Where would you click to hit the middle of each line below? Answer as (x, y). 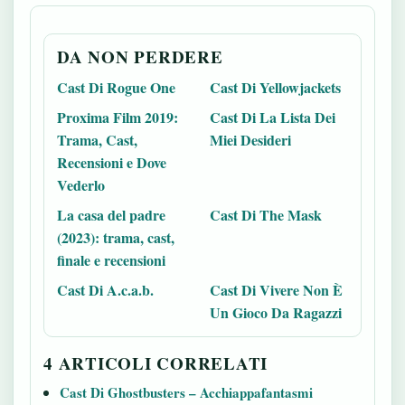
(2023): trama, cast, (116, 237)
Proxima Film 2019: (118, 117)
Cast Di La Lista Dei (273, 117)
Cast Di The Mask (266, 215)
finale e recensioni (111, 260)
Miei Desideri (250, 140)
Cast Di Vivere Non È (276, 290)
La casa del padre (111, 215)
